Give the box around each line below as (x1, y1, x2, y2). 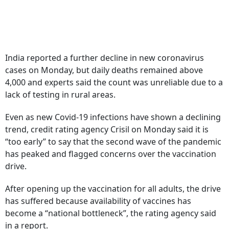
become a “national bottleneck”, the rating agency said (5, 208, 216, 219)
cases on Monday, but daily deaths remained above (5, 64, 203, 76)
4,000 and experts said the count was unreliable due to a (5, 77, 223, 88)
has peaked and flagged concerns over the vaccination (5, 148, 216, 159)
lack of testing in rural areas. (5, 89, 116, 100)
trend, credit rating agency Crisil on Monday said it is (5, 124, 209, 135)
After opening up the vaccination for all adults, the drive (5, 183, 221, 194)
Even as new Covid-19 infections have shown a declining (5, 111, 221, 123)
